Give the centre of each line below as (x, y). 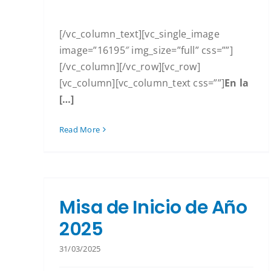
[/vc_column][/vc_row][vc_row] (130, 67)
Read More (80, 130)
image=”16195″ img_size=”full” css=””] (146, 51)
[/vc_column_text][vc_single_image (139, 34)
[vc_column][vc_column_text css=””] (142, 83)
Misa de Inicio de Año (153, 207)
